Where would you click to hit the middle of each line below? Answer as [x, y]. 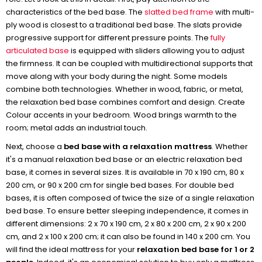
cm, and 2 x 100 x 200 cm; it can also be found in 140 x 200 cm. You [128, 237]
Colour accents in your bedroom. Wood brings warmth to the [121, 115]
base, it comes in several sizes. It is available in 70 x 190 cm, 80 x [125, 172]
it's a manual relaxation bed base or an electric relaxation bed [124, 159]
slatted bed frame [179, 12]
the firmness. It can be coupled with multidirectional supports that [129, 63]
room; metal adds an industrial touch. [77, 128]
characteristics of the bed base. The [75, 12]
